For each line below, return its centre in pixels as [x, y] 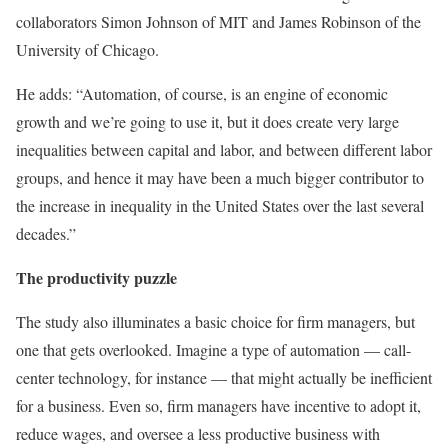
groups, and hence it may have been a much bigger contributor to [220, 177]
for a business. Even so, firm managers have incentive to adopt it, [218, 405]
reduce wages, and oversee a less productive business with [198, 433]
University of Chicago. [87, 49]
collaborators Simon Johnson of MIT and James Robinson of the [218, 21]
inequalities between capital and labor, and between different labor [224, 149]
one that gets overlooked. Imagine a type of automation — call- [213, 349]
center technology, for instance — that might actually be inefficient [224, 377]
